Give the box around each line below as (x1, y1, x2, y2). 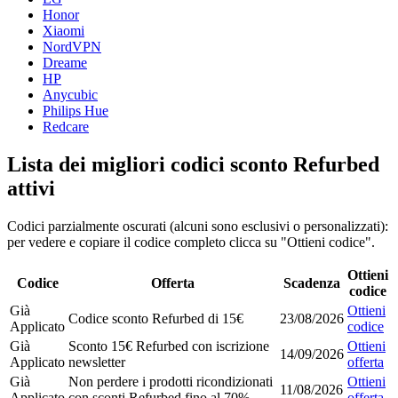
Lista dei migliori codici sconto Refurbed (7, 153, 379, 177)
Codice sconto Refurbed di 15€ (68, 311, 243, 327)
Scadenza (283, 275, 340, 291)
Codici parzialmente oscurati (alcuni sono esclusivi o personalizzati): (7, 219, 388, 235)
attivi (7, 177, 55, 201)
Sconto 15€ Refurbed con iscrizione (68, 338, 269, 354)
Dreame (43, 55, 87, 71)
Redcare (43, 119, 89, 135)
